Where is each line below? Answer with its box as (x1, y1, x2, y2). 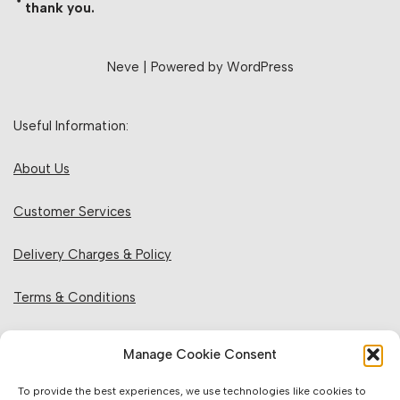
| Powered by (138, 59, 227, 75)
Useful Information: (13, 118, 129, 134)
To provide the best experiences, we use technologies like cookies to (18, 385, 366, 397)
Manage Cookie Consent (123, 346, 277, 362)
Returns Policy (13, 375, 99, 391)
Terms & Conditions (13, 289, 136, 305)
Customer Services (13, 204, 131, 220)
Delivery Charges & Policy (13, 246, 171, 262)
